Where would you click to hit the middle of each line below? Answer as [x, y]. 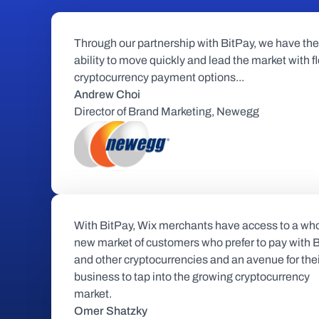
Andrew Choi [107, 94]
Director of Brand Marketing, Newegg [167, 111]
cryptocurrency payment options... [159, 77]
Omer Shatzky [111, 311]
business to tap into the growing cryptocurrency [192, 277]
